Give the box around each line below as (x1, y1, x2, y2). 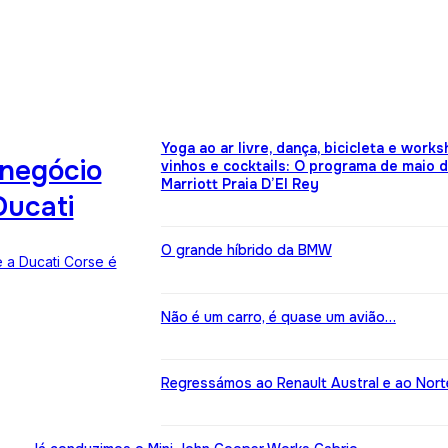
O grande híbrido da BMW (160, 241, 332, 260)
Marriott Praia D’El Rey (160, 174, 319, 193)
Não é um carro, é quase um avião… (160, 307, 396, 326)
